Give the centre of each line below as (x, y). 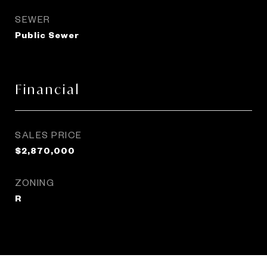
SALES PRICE (49, 134)
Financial (47, 89)
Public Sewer (47, 35)
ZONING (35, 182)
